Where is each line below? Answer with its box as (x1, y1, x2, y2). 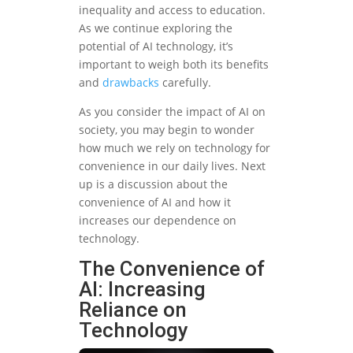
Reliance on (79, 298, 187, 322)
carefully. (159, 75, 211, 91)
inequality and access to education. (79, 2, 266, 18)
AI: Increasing (79, 277, 206, 302)
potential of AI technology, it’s (79, 39, 233, 54)
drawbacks (102, 75, 159, 91)
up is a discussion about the (79, 176, 228, 192)
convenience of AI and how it (79, 195, 231, 210)
